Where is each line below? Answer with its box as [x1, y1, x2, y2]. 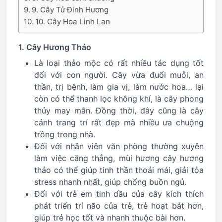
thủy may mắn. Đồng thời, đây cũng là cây [34, 106, 204, 115]
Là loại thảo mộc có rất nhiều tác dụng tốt [34, 58, 204, 68]
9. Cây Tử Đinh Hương [32, 5, 109, 14]
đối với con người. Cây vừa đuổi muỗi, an [34, 70, 204, 80]
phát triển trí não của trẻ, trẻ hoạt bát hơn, [34, 201, 204, 211]
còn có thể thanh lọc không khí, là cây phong [34, 94, 204, 104]
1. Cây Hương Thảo [18, 42, 91, 52]
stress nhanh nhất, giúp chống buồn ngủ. [34, 177, 186, 187]
